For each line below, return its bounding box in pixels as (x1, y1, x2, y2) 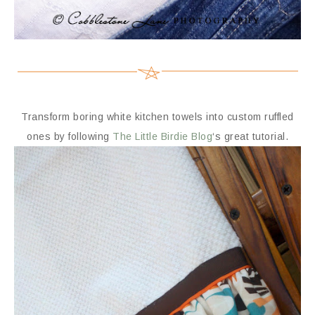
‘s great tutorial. (212, 130, 288, 142)
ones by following (27, 130, 112, 142)
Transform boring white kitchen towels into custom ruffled (21, 110, 294, 122)
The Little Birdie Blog (112, 130, 212, 142)
